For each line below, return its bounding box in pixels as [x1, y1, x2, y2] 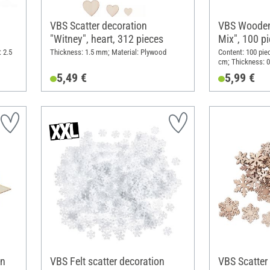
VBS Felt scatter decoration [49, 254, 165, 268]
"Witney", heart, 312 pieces [49, 33, 163, 46]
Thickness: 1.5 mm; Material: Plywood [49, 48, 166, 57]
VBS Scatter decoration [49, 19, 147, 33]
